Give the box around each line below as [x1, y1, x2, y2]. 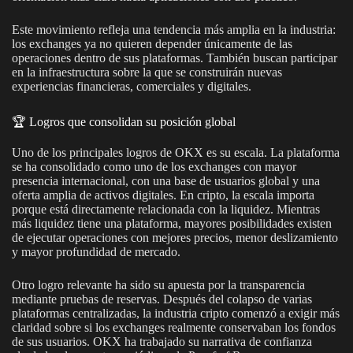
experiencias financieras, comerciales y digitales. [12, 80, 251, 94]
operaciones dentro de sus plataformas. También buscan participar [12, 51, 337, 65]
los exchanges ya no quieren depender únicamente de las [12, 37, 292, 51]
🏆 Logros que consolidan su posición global [12, 115, 236, 129]
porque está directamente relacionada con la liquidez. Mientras [12, 202, 320, 216]
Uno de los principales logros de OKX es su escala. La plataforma [12, 145, 340, 159]
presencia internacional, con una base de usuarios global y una [12, 173, 320, 188]
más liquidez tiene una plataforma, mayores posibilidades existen [12, 216, 332, 230]
